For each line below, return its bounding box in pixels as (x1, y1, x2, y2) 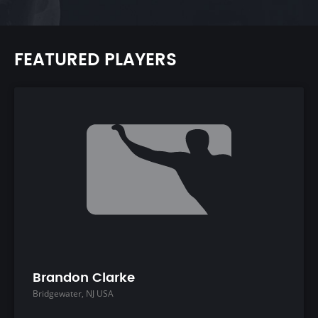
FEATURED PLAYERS (14, 45, 177, 75)
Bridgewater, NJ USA (33, 287, 114, 300)
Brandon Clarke (33, 268, 135, 289)
